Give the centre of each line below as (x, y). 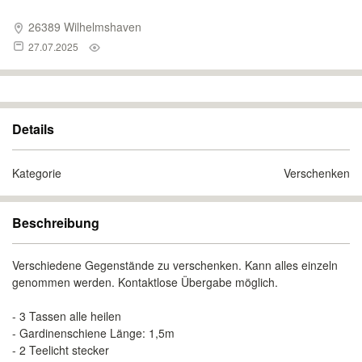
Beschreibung (56, 223)
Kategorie (37, 173)
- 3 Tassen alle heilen (67, 316)
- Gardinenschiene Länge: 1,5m (93, 333)
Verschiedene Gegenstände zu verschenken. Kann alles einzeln (175, 265)
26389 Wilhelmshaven (83, 27)
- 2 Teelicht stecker (61, 350)
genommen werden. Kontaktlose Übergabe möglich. (145, 282)
